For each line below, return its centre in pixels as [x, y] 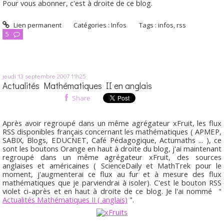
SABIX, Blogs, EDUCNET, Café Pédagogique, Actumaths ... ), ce [112, 140]
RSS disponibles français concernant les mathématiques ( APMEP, [112, 132]
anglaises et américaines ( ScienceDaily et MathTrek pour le [112, 166]
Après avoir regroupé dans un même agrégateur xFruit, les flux [112, 123]
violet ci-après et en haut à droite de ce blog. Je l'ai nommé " [112, 191]
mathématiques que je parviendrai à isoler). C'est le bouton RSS [112, 183]
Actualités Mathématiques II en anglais [77, 85]
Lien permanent [36, 25]
